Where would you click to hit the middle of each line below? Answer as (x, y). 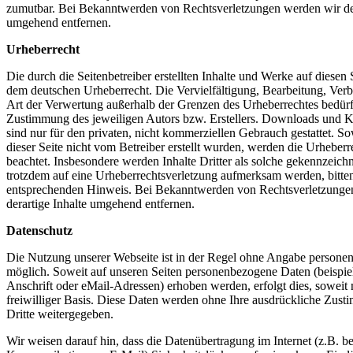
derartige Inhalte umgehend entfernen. (100, 204)
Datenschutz (39, 230)
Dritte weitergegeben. (60, 314)
